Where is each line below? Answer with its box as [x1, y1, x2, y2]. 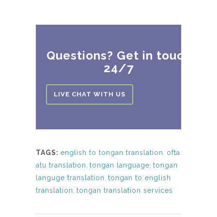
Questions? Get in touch [46, 48, 191, 62]
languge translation [36, 174, 105, 182]
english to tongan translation [61, 149, 163, 156]
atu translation [36, 161, 86, 169]
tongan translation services [77, 186, 173, 194]
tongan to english [108, 174, 171, 182]
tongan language [90, 161, 150, 169]
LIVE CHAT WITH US [54, 91, 125, 98]
